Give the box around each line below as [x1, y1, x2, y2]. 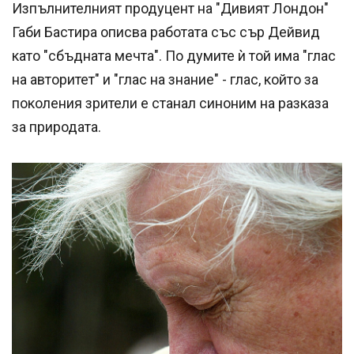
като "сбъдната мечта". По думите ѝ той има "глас [12, 47, 336, 64]
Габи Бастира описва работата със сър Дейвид [12, 23, 320, 40]
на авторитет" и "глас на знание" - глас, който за [12, 70, 318, 88]
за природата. [12, 118, 101, 135]
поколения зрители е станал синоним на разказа [12, 94, 329, 111]
